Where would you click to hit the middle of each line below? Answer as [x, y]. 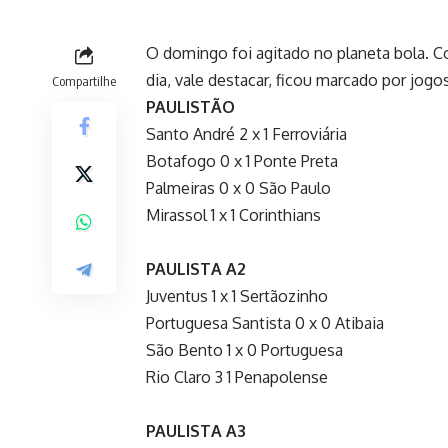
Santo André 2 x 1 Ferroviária [246, 133]
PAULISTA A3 [196, 430]
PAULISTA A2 [196, 268]
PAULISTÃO [190, 106]
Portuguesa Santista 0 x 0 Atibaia [265, 322]
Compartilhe [84, 80]
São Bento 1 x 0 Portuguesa [244, 349]
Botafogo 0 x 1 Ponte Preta [242, 160]
